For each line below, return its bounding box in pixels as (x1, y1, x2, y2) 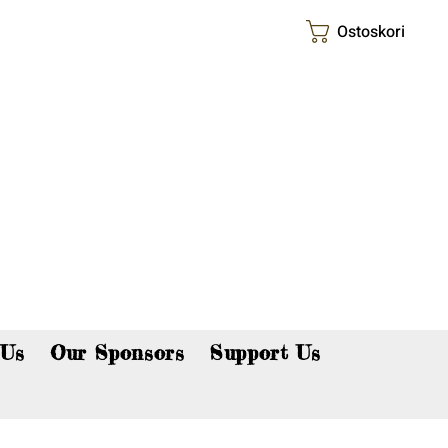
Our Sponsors (50, 340, 185, 365)
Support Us (210, 340, 321, 365)
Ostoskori (337, 19, 406, 44)
